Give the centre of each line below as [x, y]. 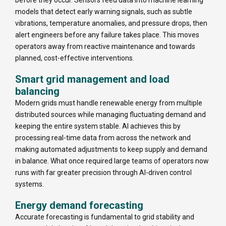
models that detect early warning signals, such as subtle [104, 11]
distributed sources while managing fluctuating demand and [110, 114]
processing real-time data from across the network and [103, 137]
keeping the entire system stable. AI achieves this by [98, 126]
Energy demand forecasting [79, 205]
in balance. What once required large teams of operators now [112, 161]
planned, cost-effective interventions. [75, 58]
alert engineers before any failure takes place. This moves [107, 35]
